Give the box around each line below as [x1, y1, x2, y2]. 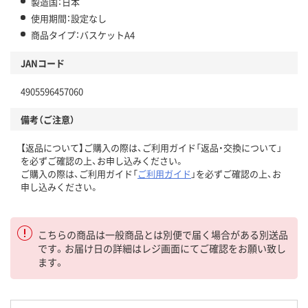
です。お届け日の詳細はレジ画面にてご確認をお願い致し [38, 241, 286, 256]
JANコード [21, 56, 65, 70]
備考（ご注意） [21, 113, 75, 126]
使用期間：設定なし [31, 12, 107, 25]
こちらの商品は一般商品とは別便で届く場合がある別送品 [38, 228, 288, 242]
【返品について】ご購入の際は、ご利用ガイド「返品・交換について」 [21, 141, 282, 155]
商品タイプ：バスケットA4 [31, 28, 135, 42]
